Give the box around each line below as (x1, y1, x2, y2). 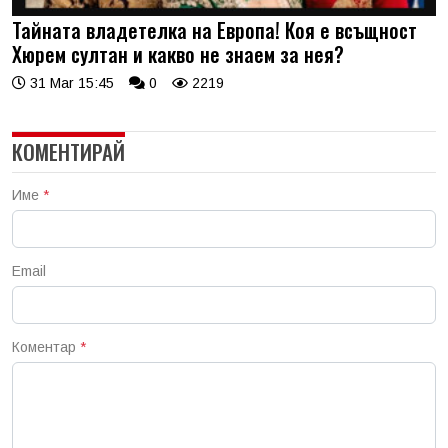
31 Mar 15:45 (26, 74, 114, 91)
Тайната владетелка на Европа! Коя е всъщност (12, 14, 417, 45)
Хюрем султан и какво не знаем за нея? (12, 38, 344, 69)
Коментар (12, 338, 80, 355)
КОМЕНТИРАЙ (12, 135, 125, 167)
